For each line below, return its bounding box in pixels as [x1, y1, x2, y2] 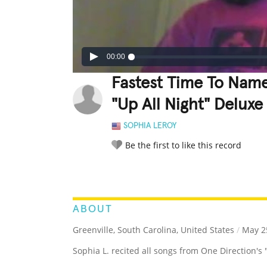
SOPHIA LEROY [123, 122, 176, 131]
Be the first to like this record [125, 139, 241, 151]
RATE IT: [111, 168, 135, 175]
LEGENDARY [144, 167, 184, 176]
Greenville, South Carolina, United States [73, 224, 234, 236]
